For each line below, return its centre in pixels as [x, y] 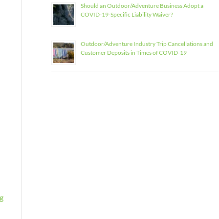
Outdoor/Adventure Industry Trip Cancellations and [147, 44]
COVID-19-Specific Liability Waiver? [127, 14]
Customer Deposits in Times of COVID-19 [133, 53]
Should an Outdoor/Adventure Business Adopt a [142, 6]
